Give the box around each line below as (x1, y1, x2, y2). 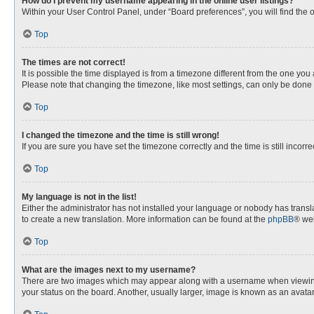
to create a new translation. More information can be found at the (22, 214, 268, 224)
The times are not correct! (22, 57, 125, 67)
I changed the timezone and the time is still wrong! (22, 130, 219, 140)
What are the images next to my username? (22, 265, 196, 275)
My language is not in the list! (22, 192, 137, 202)
